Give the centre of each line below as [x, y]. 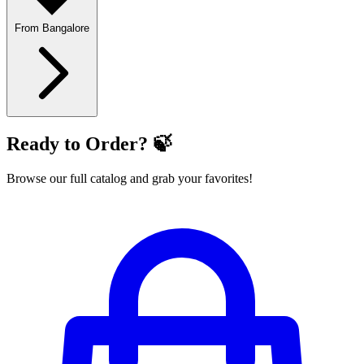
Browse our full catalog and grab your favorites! [130, 179]
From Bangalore [52, 28]
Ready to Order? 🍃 [89, 144]
